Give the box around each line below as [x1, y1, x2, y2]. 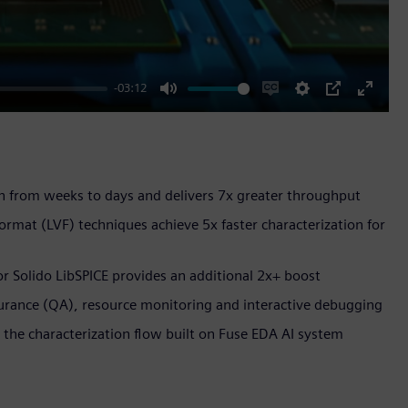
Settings [301, 100, 354, 118]
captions [270, 125, 325, 143]
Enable [270, 100, 313, 118]
